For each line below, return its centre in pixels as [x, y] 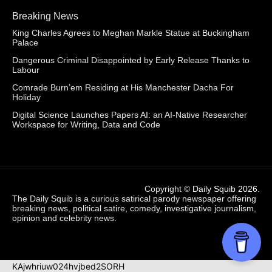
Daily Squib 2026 [225, 189]
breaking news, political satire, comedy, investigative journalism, [134, 208]
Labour [26, 70]
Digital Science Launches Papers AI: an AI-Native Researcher [130, 114]
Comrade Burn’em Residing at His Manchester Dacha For [123, 87]
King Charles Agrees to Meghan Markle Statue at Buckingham [131, 32]
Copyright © [168, 189]
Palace [25, 42]
